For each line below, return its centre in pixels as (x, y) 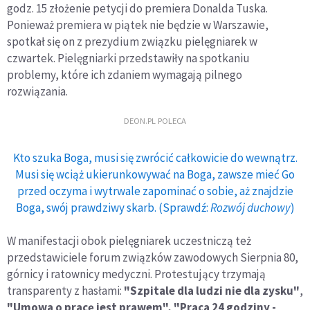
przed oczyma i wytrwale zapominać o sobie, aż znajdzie (155, 191)
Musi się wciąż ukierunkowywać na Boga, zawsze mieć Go (155, 174)
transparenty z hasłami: (65, 290)
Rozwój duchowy (250, 207)
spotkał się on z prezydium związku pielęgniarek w (132, 41)
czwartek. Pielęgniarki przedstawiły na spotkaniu (128, 58)
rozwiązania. (37, 91)
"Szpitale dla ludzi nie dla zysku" (212, 290)
